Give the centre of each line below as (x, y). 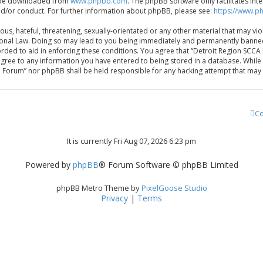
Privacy (114, 198)
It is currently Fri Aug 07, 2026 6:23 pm (131, 141)
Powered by (49, 165)
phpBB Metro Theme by (99, 188)
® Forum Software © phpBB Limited (168, 165)
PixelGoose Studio (174, 188)
